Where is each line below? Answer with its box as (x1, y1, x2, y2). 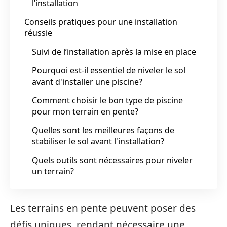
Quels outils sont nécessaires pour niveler (32, 154, 193, 166)
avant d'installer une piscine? (32, 75, 142, 87)
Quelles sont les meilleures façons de (32, 124, 174, 136)
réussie (24, 27, 52, 39)
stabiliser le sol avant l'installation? (32, 135, 164, 147)
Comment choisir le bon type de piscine (32, 94, 183, 106)
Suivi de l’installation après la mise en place (32, 46, 196, 57)
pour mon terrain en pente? (32, 105, 138, 117)
